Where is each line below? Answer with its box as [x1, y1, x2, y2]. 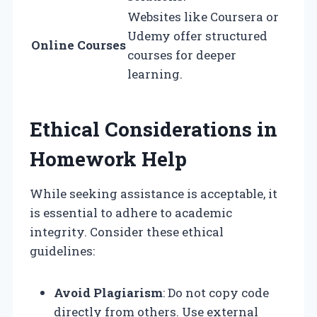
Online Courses [31, 36, 126, 53]
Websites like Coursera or [127, 8, 279, 25]
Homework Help [30, 145, 187, 172]
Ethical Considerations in [30, 115, 277, 142]
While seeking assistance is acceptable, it [30, 185, 277, 202]
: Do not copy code [163, 284, 269, 301]
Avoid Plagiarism [54, 284, 163, 301]
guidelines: [30, 242, 95, 259]
